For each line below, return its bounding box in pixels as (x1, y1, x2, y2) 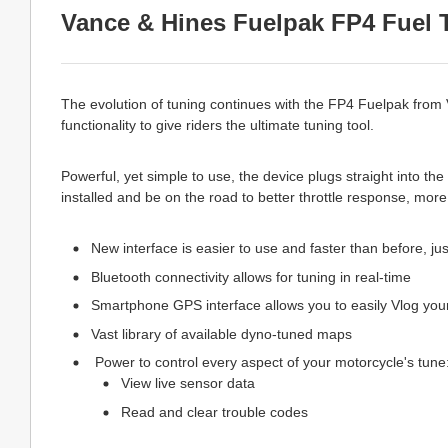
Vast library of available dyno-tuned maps (91, 325, 352, 342)
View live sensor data (121, 375, 255, 391)
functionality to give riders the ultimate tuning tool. (61, 117, 374, 133)
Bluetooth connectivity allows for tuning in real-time (91, 268, 411, 285)
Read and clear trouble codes (121, 403, 308, 420)
